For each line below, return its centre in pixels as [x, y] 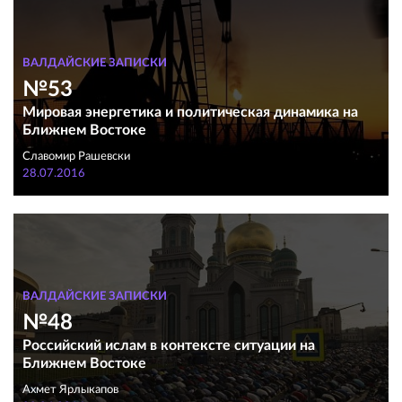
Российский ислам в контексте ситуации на [169, 345]
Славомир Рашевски [76, 157]
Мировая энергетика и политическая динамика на [190, 112]
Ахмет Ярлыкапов [70, 390]
